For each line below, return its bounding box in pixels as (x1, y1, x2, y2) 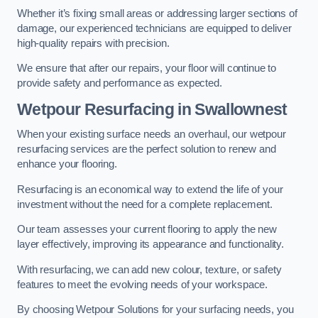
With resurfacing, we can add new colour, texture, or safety (17, 263, 282, 275)
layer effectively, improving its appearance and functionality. (17, 238, 284, 251)
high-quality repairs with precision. (17, 37, 170, 49)
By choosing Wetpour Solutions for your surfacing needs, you (17, 304, 294, 316)
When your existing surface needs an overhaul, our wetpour (17, 128, 286, 141)
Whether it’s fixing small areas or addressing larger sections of (17, 7, 297, 19)
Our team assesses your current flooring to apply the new (17, 224, 277, 236)
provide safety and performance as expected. (17, 77, 222, 89)
